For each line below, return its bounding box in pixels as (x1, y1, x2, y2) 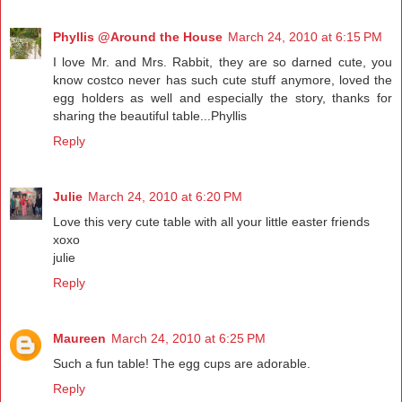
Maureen (53, 331, 106, 346)
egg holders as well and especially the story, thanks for (53, 91, 392, 106)
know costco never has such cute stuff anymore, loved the (53, 73, 392, 88)
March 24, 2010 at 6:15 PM (228, 30, 382, 45)
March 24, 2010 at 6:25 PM (111, 331, 266, 346)
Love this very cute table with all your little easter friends (53, 214, 370, 230)
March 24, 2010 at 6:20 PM (88, 189, 242, 205)
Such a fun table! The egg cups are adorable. (53, 356, 310, 371)
